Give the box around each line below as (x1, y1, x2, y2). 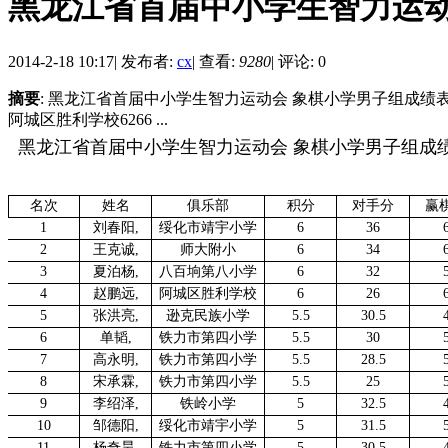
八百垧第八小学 (159, 263, 257, 279)
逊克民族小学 (166, 307, 250, 323)
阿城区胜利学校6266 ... (8, 110, 168, 128)
